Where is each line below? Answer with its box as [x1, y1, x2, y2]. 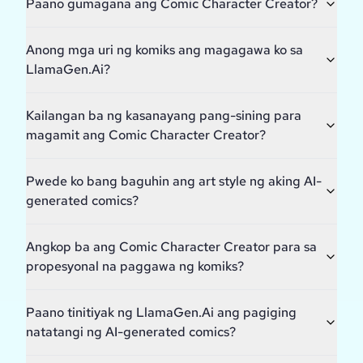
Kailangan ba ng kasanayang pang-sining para [26, 107, 301, 125]
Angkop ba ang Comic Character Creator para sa [26, 238, 317, 256]
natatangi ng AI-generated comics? [26, 323, 236, 341]
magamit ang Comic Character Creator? [26, 126, 266, 144]
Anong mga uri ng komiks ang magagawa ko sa [26, 41, 303, 59]
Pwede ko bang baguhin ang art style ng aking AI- [26, 173, 322, 190]
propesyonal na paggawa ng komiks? [26, 258, 244, 275]
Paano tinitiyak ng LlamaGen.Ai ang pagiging [26, 304, 297, 322]
